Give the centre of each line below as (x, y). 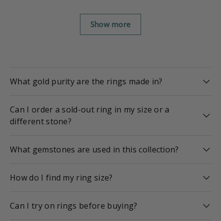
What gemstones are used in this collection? (94, 149)
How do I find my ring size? (61, 177)
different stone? (41, 121)
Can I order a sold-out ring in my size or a (90, 109)
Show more (110, 24)
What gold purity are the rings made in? (87, 81)
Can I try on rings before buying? (74, 205)
